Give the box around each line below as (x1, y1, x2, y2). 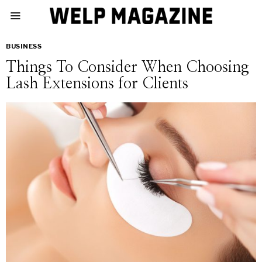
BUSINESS (6, 42, 42, 50)
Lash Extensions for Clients (6, 76, 188, 91)
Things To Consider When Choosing (6, 60, 249, 75)
